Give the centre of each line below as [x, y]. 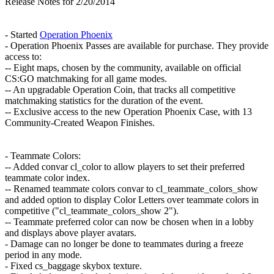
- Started [22, 35]
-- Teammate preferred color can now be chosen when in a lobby [129, 222]
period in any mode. [43, 255]
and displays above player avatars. [71, 233]
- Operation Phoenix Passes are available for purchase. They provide [137, 46]
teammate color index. [47, 178]
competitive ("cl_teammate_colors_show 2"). [92, 211]
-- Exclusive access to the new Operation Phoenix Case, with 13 [128, 112]
